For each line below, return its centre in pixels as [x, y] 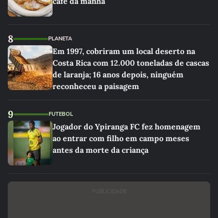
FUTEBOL [61, 114]
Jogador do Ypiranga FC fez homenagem [127, 127]
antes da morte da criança [100, 150]
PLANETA [60, 39]
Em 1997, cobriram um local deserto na [124, 51]
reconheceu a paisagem [96, 86]
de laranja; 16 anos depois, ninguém [118, 74]
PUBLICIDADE [109, 191]
